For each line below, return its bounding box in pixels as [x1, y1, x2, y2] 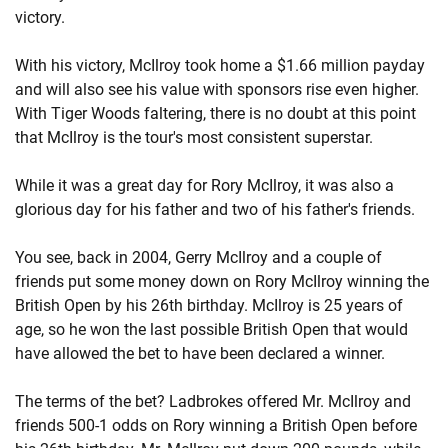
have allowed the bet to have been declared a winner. [15, 344, 385, 363]
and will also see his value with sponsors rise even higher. [15, 80, 419, 99]
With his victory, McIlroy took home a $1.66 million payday [15, 56, 425, 75]
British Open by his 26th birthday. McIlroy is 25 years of [15, 296, 403, 315]
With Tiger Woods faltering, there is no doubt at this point [15, 104, 416, 123]
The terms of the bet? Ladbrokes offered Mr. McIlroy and [15, 392, 411, 411]
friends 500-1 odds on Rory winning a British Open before [15, 416, 417, 435]
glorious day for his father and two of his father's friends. [15, 200, 415, 219]
